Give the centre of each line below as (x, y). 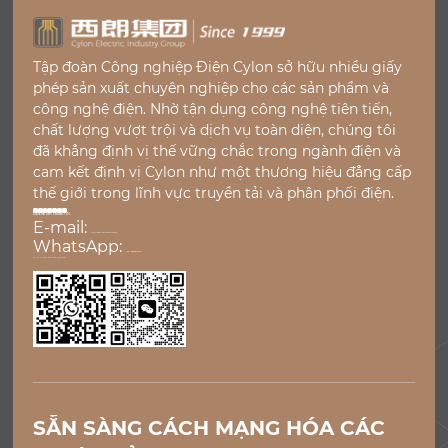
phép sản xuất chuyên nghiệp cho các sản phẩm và (210, 87)
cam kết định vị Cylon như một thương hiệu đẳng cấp (221, 171)
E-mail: (61, 227)
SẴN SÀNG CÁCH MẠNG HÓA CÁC (208, 428)
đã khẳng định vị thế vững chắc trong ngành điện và (216, 150)
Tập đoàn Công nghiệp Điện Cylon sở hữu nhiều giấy (217, 66)
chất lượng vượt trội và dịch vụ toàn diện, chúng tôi (214, 129)
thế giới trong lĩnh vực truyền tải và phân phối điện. (213, 192)
